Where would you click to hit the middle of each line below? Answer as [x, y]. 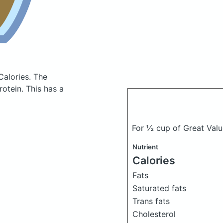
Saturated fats [159, 188]
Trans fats [151, 201]
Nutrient [145, 147]
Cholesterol [154, 214]
